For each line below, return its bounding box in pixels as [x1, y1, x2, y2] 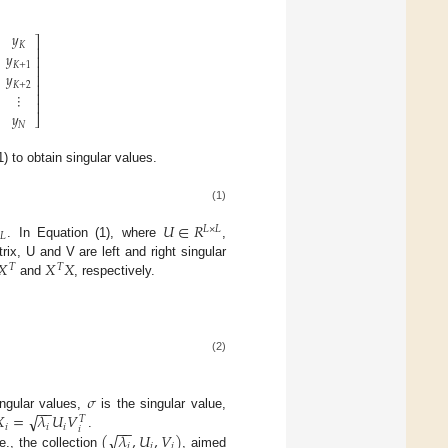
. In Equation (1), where [7, 225, 163, 241]
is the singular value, [95, 396, 227, 412]
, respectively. [74, 263, 156, 279]
